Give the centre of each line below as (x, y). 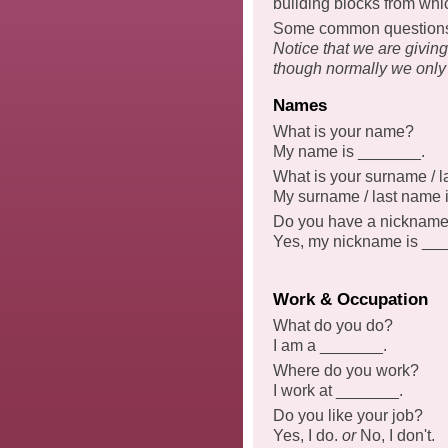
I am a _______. (330, 346)
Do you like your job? (348, 415)
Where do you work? (346, 371)
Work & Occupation (350, 299)
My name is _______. (349, 152)
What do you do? (333, 326)
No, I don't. (395, 435)
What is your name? (343, 132)
